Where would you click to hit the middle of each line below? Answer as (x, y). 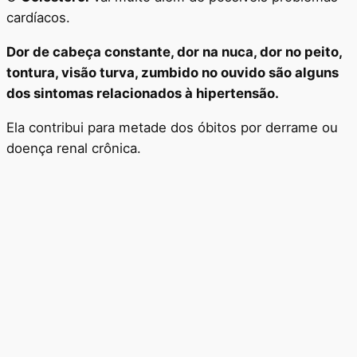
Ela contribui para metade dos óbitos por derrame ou (172, 127)
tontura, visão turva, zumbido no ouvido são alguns (173, 72)
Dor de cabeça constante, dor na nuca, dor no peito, (174, 51)
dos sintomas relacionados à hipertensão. (143, 93)
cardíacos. (38, 17)
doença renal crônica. (74, 148)
